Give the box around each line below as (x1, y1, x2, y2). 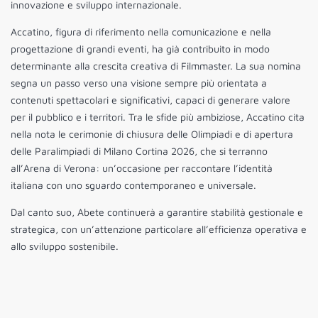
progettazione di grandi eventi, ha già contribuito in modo (11, 43, 270, 55)
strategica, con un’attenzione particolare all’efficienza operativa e (11, 223, 307, 236)
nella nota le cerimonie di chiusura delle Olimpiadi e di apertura (11, 128, 293, 141)
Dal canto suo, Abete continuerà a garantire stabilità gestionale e (11, 206, 303, 219)
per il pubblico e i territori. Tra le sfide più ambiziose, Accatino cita (11, 111, 305, 124)
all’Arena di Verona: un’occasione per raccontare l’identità (11, 162, 273, 175)
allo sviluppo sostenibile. (11, 240, 119, 253)
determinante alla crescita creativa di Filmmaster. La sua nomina (11, 60, 301, 72)
